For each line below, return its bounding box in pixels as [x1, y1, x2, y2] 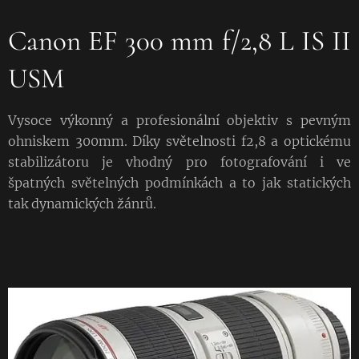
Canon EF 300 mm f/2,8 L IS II [8, 24, 351, 58]
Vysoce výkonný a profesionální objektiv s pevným [8, 112, 351, 129]
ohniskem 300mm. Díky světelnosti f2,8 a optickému [8, 133, 351, 150]
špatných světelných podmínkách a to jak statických [8, 175, 351, 192]
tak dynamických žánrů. [8, 196, 156, 212]
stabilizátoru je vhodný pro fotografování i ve [8, 154, 351, 171]
